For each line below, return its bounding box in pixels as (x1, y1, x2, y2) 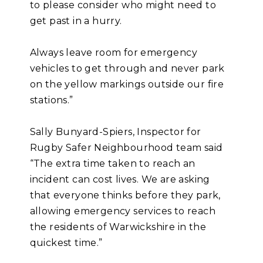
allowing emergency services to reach (29, 205, 216, 217)
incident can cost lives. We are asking (29, 174, 210, 186)
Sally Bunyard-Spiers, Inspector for (29, 126, 201, 138)
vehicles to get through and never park (29, 63, 225, 75)
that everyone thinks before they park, (29, 190, 221, 201)
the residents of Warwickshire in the (29, 221, 207, 233)
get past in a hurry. (29, 15, 122, 27)
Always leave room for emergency (29, 47, 198, 59)
